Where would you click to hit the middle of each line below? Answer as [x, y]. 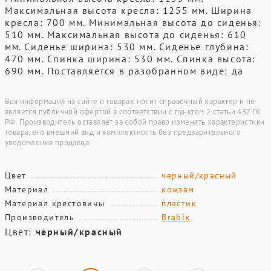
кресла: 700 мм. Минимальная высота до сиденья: [133, 22]
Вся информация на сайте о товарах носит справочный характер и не [130, 101]
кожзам [178, 189]
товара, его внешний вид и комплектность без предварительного [123, 132]
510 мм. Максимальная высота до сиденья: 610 [126, 34]
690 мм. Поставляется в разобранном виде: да [124, 71]
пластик [179, 203]
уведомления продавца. [48, 142]
